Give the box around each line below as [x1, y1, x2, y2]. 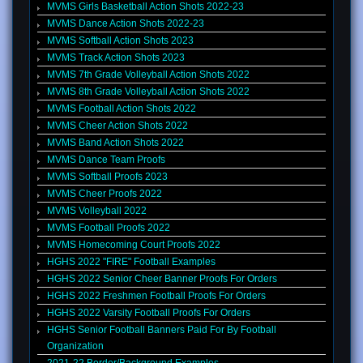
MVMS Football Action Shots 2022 [47, 104, 196, 114]
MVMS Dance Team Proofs [47, 155, 165, 165]
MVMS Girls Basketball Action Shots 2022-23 [47, 2, 244, 12]
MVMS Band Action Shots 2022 [47, 138, 184, 148]
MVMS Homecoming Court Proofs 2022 [47, 240, 220, 250]
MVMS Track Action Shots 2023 [47, 53, 185, 63]
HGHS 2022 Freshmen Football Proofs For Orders [47, 291, 266, 301]
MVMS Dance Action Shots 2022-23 [47, 19, 204, 29]
